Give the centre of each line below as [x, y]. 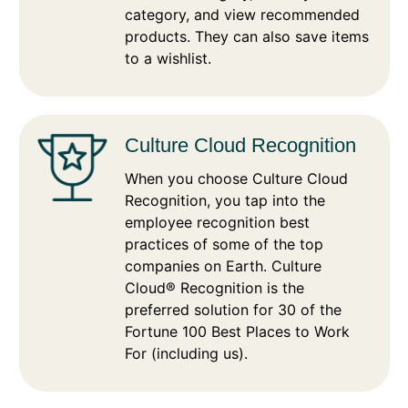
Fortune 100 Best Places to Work [237, 332]
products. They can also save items [247, 37]
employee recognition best [217, 223]
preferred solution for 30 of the [233, 310]
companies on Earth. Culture [223, 266]
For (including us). [186, 354]
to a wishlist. [170, 59]
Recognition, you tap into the [225, 201]
